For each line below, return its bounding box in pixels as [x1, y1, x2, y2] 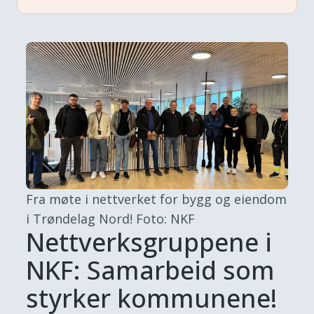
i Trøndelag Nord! [26, 210, 133, 227]
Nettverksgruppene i [26, 224, 273, 259]
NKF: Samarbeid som [26, 252, 275, 287]
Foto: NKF [136, 210, 196, 227]
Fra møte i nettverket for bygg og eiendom [26, 190, 287, 207]
